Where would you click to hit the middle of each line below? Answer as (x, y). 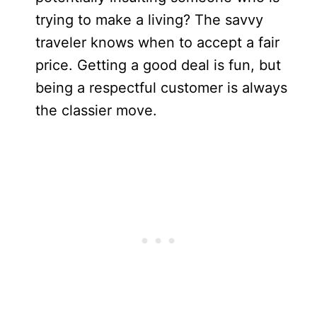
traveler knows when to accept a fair (157, 43)
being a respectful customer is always (161, 88)
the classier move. (96, 111)
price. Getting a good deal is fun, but (158, 65)
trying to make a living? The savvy (149, 20)
